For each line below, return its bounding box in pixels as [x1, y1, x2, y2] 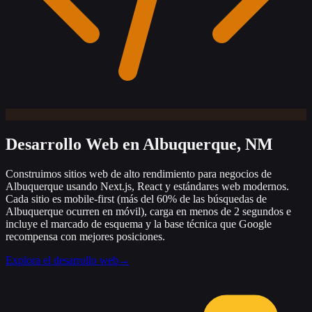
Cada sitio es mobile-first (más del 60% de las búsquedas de [6, 192, 267, 205]
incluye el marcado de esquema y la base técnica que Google [6, 217, 272, 230]
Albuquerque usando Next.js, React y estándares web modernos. [6, 180, 289, 192]
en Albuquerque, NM [123, 134, 273, 153]
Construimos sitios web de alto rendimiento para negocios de [6, 167, 272, 180]
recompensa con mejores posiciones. [6, 230, 165, 242]
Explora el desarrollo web [6, 253, 118, 266]
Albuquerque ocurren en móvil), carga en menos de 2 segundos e [6, 205, 291, 217]
